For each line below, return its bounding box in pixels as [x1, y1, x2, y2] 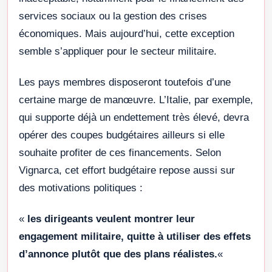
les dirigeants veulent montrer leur [27, 213, 195, 225]
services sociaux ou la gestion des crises [19, 10, 207, 22]
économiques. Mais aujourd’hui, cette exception [19, 28, 234, 40]
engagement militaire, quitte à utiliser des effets [19, 231, 251, 243]
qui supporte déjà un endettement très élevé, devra [19, 112, 249, 124]
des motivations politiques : [19, 182, 143, 194]
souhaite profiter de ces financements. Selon [19, 147, 221, 159]
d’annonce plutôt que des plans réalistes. [19, 248, 217, 260]
